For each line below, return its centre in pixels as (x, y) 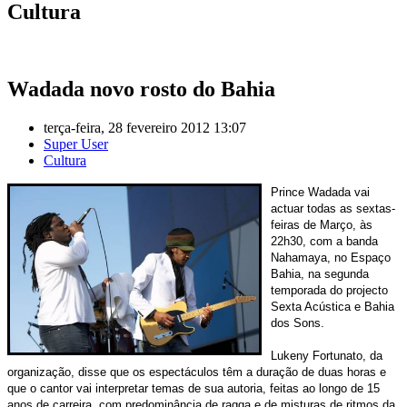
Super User (76, 144)
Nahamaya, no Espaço (331, 257)
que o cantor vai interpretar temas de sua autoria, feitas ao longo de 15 (194, 388)
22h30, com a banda (324, 241)
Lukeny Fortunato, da (327, 355)
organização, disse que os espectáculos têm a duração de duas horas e (197, 372)
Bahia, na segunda (320, 273)
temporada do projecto (329, 290)
